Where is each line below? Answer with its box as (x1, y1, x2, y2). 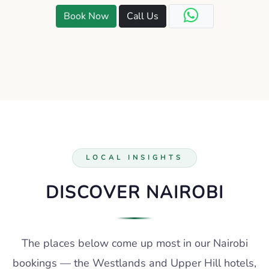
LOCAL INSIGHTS (86, 153, 183, 162)
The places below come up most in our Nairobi (21, 236, 248, 251)
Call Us (126, 9, 159, 23)
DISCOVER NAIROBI (45, 181, 224, 205)
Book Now (63, 9, 109, 23)
